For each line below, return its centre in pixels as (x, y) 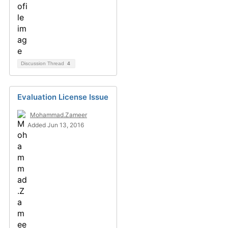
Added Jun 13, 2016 (56, 125)
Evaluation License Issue (63, 97)
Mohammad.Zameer (59, 115)
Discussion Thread (43, 63)
